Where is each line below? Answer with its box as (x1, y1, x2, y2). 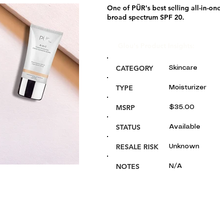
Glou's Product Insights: (118, 41, 194, 50)
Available (169, 123, 200, 130)
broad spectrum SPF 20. (107, 13, 184, 22)
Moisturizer (169, 84, 206, 91)
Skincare (169, 64, 197, 71)
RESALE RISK (116, 142, 159, 151)
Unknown (169, 143, 199, 150)
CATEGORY (116, 64, 153, 73)
